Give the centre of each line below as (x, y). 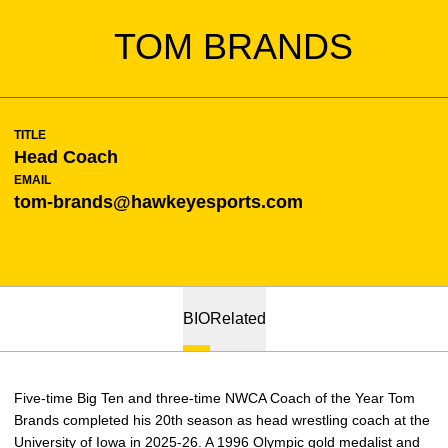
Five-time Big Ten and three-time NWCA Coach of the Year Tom (214, 398)
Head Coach (66, 157)
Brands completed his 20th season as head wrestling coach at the (222, 420)
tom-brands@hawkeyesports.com (158, 202)
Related (237, 318)
